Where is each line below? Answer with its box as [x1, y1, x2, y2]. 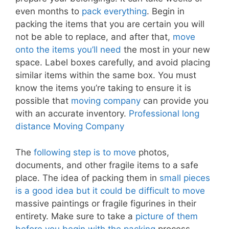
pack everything [82, 6, 147, 17]
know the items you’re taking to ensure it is [15, 83, 191, 94]
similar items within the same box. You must [15, 70, 196, 81]
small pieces [159, 172, 210, 183]
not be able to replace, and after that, [15, 32, 173, 42]
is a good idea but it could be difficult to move [15, 185, 205, 196]
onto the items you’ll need [15, 44, 121, 55]
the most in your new [121, 44, 210, 55]
